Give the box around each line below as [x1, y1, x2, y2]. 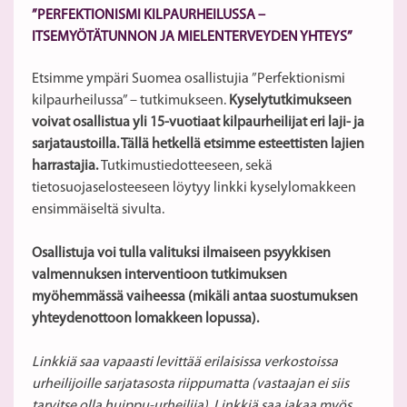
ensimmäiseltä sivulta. [32, 202, 164, 217]
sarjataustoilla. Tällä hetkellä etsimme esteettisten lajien [32, 136, 364, 152]
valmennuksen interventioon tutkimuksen [32, 267, 287, 283]
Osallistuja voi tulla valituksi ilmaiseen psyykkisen [32, 245, 331, 261]
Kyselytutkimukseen [229, 93, 352, 108]
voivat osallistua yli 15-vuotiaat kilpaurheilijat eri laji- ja [32, 114, 364, 130]
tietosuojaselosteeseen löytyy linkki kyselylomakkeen [32, 180, 356, 195]
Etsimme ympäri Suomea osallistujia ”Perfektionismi [32, 71, 345, 86]
